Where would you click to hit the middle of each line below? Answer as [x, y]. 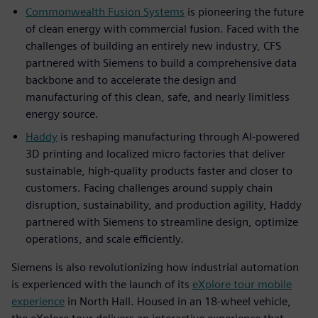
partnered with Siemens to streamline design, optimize [162, 221]
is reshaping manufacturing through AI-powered [179, 136]
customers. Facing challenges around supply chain [149, 187]
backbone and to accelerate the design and [131, 79]
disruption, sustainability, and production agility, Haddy [164, 204]
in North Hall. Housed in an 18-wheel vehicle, [178, 301]
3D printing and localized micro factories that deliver [155, 153]
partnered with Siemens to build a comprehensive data [161, 62]
